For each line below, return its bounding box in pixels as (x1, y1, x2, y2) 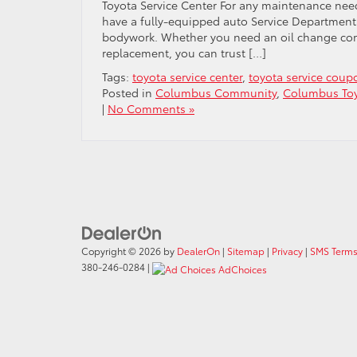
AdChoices (218, 262, 267, 276)
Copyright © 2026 (81, 244, 163, 258)
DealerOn (177, 244, 220, 258)
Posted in (102, 84, 155, 100)
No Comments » (108, 100, 194, 116)
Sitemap (227, 244, 265, 258)
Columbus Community (155, 84, 277, 100)
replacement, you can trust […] (102, 45, 266, 61)
